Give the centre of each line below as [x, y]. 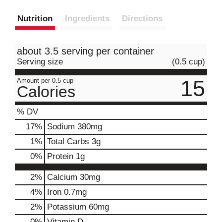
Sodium [61, 126]
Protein [60, 156]
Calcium [62, 177]
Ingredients [87, 18]
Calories [46, 91]
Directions [142, 18]
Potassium [67, 207]
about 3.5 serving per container [85, 51]
